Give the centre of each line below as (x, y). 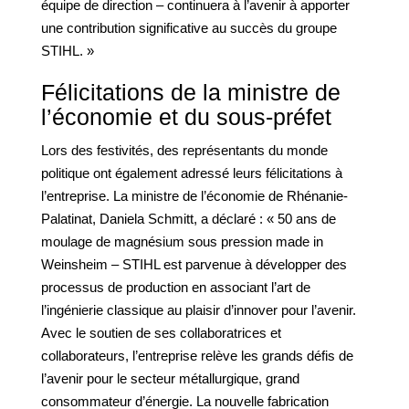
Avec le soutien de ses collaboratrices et (161, 333)
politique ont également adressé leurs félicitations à (192, 173)
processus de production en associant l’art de (176, 287)
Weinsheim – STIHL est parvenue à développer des (194, 264)
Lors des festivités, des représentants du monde (184, 150)
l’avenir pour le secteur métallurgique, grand (170, 378)
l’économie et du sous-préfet (186, 117)
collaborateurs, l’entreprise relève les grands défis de (197, 356)
